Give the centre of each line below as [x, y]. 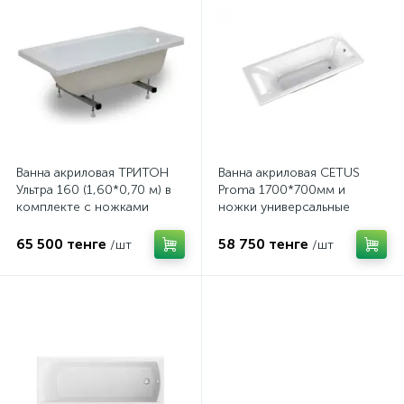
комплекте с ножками [83, 207]
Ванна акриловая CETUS [289, 173]
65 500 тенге [61, 244]
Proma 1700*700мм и [282, 190]
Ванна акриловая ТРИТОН [92, 173]
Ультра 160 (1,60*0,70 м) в [94, 190]
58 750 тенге [263, 244]
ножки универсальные [284, 207]
